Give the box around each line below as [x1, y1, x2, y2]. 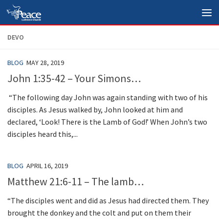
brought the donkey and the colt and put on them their [7, 208, 191, 218]
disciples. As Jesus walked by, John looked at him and [7, 105, 183, 115]
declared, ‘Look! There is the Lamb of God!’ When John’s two [7, 117, 207, 127]
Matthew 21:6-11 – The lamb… [7, 175, 144, 189]
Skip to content [13, 9, 67, 19]
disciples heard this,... [7, 129, 78, 139]
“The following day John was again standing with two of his [7, 92, 208, 103]
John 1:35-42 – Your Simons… [7, 71, 141, 86]
